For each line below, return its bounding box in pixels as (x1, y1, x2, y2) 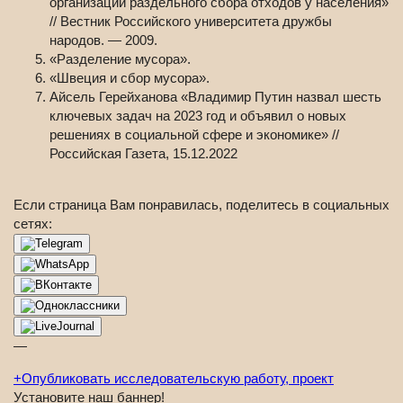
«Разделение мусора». (49, 51, 191, 67)
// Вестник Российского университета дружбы (49, 13, 332, 30)
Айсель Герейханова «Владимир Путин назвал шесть (49, 89, 381, 105)
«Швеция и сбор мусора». (49, 70, 210, 86)
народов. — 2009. (49, 32, 157, 49)
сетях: (13, 216, 52, 232)
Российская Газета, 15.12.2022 (49, 146, 237, 162)
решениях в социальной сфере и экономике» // (49, 127, 339, 143)
